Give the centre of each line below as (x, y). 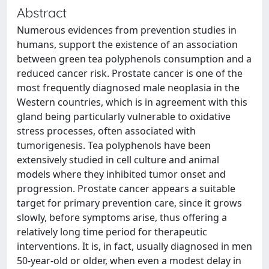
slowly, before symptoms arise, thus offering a (122, 217)
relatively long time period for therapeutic (112, 232)
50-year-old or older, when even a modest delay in (129, 261)
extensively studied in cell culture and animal (118, 160)
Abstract (42, 12)
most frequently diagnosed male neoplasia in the (128, 88)
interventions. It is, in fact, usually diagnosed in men (134, 246)
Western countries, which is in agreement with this (132, 102)
